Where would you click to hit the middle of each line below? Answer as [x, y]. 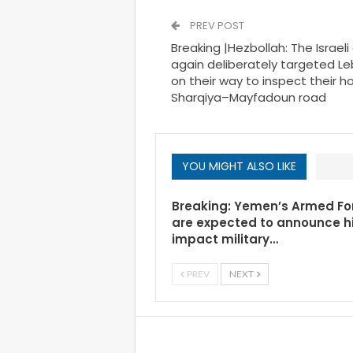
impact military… [225, 239]
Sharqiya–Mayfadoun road [249, 97]
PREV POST [216, 26]
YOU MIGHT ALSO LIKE [239, 166]
